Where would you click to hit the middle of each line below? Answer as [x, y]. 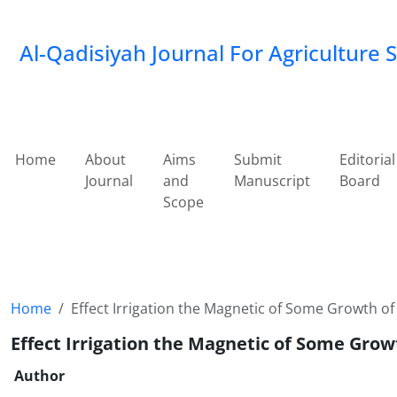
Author [39, 376]
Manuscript [272, 181]
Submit [257, 160]
